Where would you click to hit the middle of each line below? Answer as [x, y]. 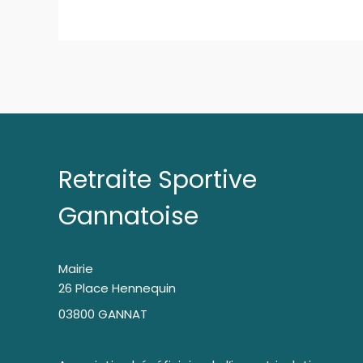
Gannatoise [128, 217]
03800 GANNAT [103, 314]
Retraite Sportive [158, 180]
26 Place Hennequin [117, 288]
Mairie [76, 269]
